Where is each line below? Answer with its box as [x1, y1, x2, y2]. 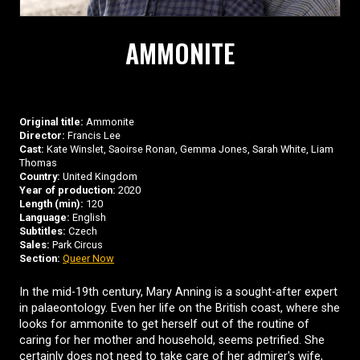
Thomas [19, 156, 57, 169]
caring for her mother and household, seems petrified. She [19, 333, 325, 347]
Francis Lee [65, 129, 121, 141]
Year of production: [19, 183, 116, 196]
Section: [19, 252, 60, 264]
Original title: [19, 115, 84, 128]
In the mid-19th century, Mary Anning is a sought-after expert [19, 284, 337, 299]
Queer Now [63, 252, 114, 264]
